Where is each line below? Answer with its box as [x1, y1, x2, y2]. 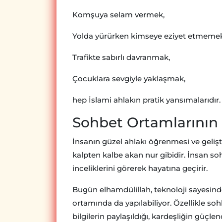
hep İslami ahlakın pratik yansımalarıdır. [72, 95, 221, 105]
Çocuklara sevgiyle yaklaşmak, [72, 74, 185, 84]
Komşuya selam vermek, [72, 10, 165, 20]
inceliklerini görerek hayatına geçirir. [72, 164, 208, 173]
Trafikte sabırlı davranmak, [72, 53, 170, 62]
